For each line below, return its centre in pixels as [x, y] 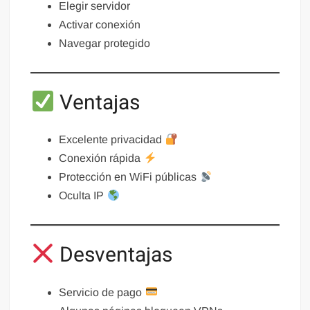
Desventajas [113, 256]
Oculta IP [83, 196]
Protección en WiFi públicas [129, 177]
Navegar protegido [105, 43]
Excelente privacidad [112, 140]
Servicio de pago [102, 292]
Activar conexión [100, 24]
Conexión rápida [101, 158]
